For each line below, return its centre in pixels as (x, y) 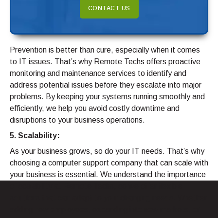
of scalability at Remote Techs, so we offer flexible (96, 186)
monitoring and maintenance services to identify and (98, 73)
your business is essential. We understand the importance (108, 174)
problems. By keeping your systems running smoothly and (107, 96)
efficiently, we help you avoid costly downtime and (95, 108)
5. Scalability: (35, 135)
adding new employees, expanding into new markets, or (105, 209)
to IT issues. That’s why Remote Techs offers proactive (105, 61)
